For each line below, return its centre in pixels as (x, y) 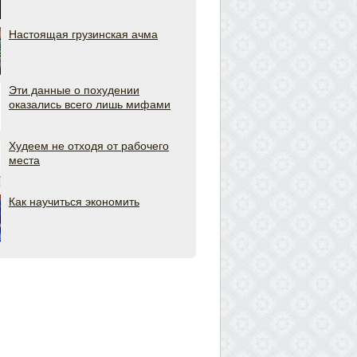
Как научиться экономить (74, 202)
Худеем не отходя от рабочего (89, 146)
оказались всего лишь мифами (90, 104)
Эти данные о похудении (74, 90)
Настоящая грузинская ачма (83, 34)
